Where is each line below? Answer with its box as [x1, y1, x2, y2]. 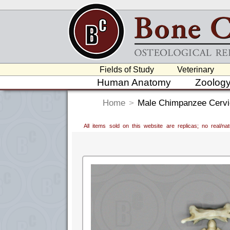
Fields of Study [100, 65, 155, 74]
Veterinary [177, 65, 215, 74]
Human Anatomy [97, 77, 171, 88]
